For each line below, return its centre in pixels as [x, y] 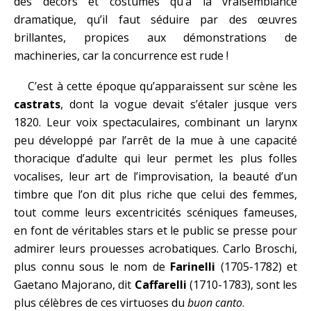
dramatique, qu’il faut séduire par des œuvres [155, 19]
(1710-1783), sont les [242, 285]
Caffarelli [160, 285]
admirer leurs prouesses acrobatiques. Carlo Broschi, [155, 249]
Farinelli [193, 267]
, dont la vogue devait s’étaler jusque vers [179, 104]
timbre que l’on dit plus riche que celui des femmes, [155, 194]
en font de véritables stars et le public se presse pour [155, 230]
